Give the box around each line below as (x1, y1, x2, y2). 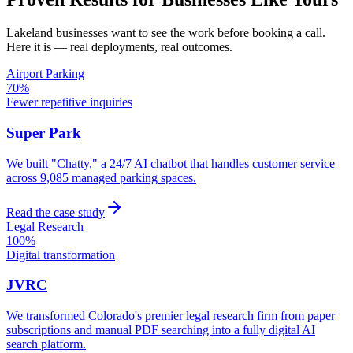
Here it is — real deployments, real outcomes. (6, 40, 232, 54)
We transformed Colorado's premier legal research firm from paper (6, 309, 335, 323)
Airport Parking (6, 67, 84, 81)
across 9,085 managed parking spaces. (6, 170, 196, 184)
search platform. (6, 337, 86, 351)
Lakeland (6, 26, 53, 40)
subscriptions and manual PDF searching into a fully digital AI (6, 323, 315, 337)
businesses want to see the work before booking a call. (53, 26, 325, 40)
